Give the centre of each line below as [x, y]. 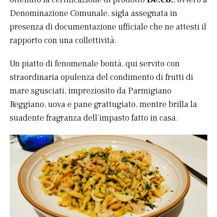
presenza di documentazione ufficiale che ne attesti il [108, 27]
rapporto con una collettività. [63, 41]
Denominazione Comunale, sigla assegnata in [93, 14]
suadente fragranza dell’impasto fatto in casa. [94, 118]
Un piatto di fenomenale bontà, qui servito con [95, 64]
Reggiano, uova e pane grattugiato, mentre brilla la [103, 105]
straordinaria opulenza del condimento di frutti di [101, 77]
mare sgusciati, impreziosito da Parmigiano [91, 91]
